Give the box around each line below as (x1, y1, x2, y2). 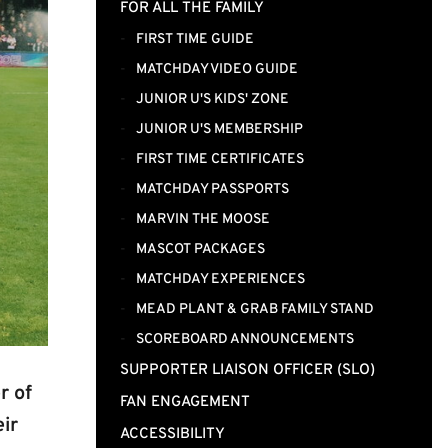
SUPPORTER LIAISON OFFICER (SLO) (120, 361, 375, 380)
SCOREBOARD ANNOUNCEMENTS (136, 331, 354, 348)
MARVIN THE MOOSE (136, 211, 270, 228)
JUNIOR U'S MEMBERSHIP (136, 121, 303, 138)
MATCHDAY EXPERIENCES (136, 271, 305, 288)
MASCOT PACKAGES (136, 241, 265, 258)
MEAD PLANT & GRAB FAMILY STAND (136, 301, 374, 318)
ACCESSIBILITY (120, 425, 225, 444)
